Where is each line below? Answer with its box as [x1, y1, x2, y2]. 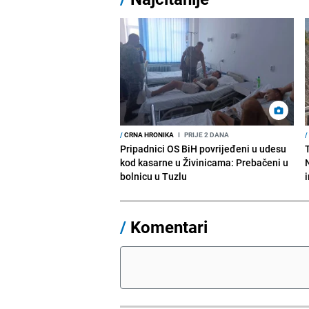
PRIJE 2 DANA [183, 129, 230, 139]
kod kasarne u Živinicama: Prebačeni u [120, 155, 289, 169]
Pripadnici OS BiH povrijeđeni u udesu [120, 141, 287, 155]
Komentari [130, 215, 208, 238]
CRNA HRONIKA [123, 129, 175, 139]
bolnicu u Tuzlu [120, 169, 188, 183]
